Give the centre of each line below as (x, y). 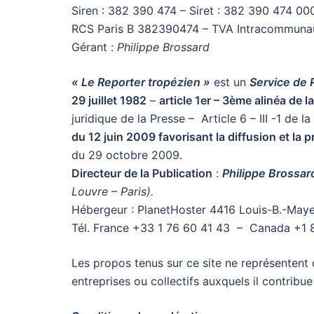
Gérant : (94, 47)
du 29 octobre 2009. (127, 155)
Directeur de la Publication (142, 173)
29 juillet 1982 (109, 100)
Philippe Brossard (163, 47)
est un (230, 82)
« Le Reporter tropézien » (141, 82)
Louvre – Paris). (112, 191)
